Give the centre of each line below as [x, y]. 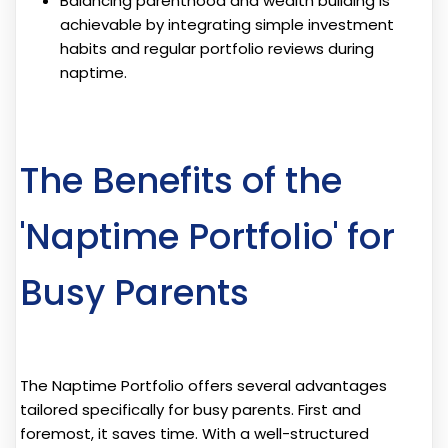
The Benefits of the [181, 181]
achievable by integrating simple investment [227, 25]
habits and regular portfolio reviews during [217, 49]
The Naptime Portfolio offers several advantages [203, 386]
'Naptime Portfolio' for [207, 237]
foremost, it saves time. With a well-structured [194, 434]
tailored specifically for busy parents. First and [190, 410]
